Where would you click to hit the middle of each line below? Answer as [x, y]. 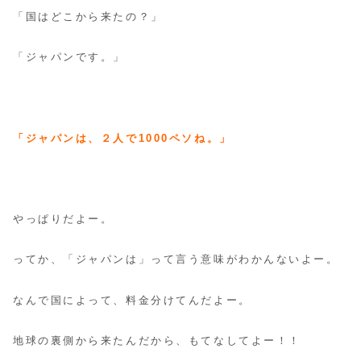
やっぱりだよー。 [63, 220]
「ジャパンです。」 [70, 58]
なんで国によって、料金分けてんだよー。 [132, 300]
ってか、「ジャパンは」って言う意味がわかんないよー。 [176, 260]
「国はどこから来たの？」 [88, 17]
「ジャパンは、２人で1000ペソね [110, 138]
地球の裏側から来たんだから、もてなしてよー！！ [157, 340]
